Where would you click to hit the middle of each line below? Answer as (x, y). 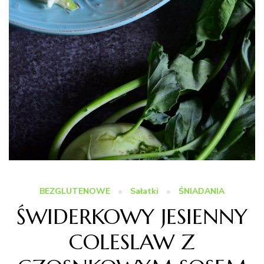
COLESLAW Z (132, 242)
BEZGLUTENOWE (75, 191)
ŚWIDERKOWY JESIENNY (132, 216)
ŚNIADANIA (202, 191)
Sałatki (144, 191)
